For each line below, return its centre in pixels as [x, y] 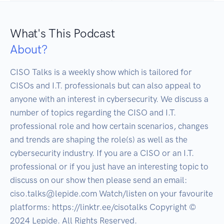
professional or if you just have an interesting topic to [109, 167]
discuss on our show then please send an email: [98, 180]
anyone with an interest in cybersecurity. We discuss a [109, 99]
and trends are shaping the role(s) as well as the [99, 140]
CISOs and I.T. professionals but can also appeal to [105, 86]
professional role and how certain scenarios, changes [109, 126]
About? [29, 49]
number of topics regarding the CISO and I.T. [93, 113]
